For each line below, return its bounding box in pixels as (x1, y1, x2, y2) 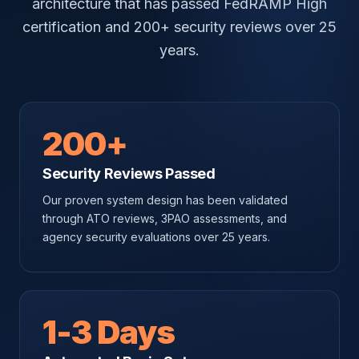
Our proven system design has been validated (42, 193, 288, 207)
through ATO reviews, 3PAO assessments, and (42, 212, 287, 225)
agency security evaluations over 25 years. (42, 230, 270, 244)
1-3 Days (42, 313, 175, 352)
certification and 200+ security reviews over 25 (22, 18, 337, 35)
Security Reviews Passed (42, 165, 216, 182)
